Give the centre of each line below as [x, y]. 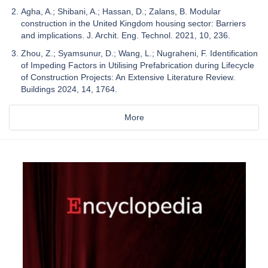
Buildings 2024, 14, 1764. [69, 89]
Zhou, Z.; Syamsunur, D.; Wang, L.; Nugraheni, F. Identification [139, 53]
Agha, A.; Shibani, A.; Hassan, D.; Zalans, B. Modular [121, 11]
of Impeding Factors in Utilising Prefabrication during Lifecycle [138, 65]
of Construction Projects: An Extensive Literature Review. [128, 77]
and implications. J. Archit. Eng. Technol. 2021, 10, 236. [126, 35]
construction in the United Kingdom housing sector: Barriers [133, 23]
